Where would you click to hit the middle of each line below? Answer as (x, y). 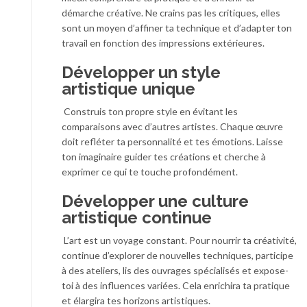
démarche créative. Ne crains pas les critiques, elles (171, 13)
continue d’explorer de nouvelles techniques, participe (177, 256)
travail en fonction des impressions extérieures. (163, 43)
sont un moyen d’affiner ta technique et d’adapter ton (177, 28)
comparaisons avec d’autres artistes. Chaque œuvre (172, 127)
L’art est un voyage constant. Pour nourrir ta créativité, (179, 241)
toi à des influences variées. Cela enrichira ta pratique (176, 286)
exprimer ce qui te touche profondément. (150, 172)
